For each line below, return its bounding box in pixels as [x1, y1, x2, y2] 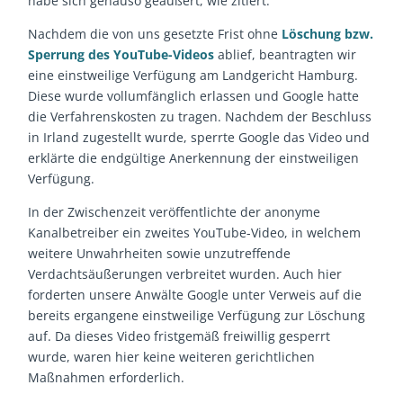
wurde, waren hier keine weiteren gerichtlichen [28, 348, 316, 366]
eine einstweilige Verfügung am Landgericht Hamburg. [28, 67, 359, 85]
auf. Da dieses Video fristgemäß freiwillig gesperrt [28, 327, 331, 345]
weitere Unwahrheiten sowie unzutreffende [28, 245, 291, 263]
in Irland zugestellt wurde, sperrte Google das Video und [28, 129, 371, 147]
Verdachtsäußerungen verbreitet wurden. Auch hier [28, 265, 343, 283]
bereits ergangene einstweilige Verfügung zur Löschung [28, 307, 366, 325]
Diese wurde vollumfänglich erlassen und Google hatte [28, 87, 360, 105]
